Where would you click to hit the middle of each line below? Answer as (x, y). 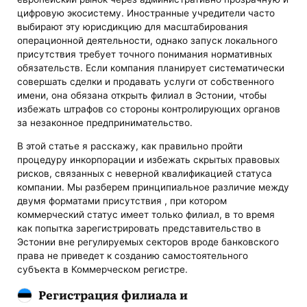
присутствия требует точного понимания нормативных (145, 54)
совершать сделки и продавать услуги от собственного (146, 82)
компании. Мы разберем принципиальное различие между (153, 187)
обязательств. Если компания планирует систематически (151, 68)
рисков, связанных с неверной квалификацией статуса (145, 173)
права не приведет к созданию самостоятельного (133, 255)
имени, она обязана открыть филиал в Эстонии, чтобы (142, 96)
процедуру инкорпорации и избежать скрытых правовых (149, 159)
